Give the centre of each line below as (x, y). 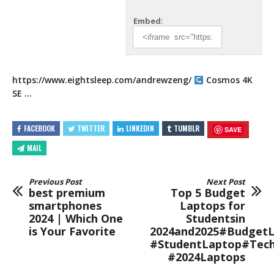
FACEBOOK (39, 128)
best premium (67, 193)
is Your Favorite (72, 231)
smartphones (65, 206)
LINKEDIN (140, 128)
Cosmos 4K (228, 80)
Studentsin (216, 218)
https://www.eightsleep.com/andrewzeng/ (102, 80)
